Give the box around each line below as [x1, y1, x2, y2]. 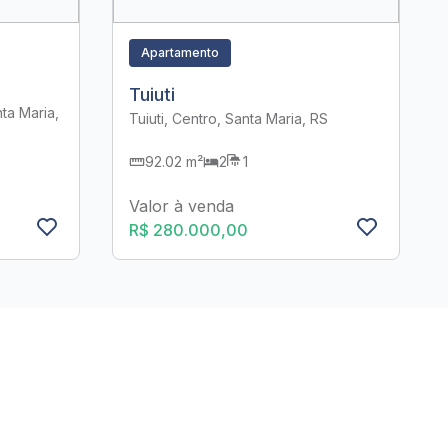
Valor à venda [129, 196, 234, 217]
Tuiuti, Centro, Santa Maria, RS [129, 110, 328, 128]
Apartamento [141, 44, 219, 60]
